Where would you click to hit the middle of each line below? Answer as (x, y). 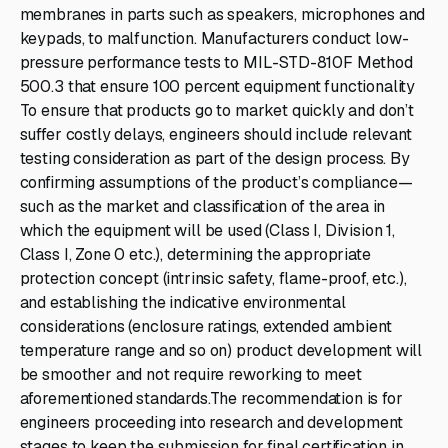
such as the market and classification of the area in (202, 206)
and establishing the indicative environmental (182, 302)
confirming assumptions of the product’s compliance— (216, 182)
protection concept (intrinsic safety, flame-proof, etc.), (213, 278)
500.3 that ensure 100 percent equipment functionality (217, 86)
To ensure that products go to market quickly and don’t (217, 110)
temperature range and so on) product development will (221, 350)
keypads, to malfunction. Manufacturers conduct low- (214, 38)
